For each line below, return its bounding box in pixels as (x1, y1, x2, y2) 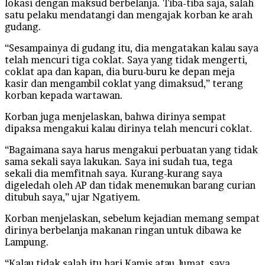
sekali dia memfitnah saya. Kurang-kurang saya (5, 167, 222, 179)
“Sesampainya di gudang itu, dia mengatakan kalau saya (5, 41, 258, 54)
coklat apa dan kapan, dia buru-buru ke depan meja (5, 65, 235, 77)
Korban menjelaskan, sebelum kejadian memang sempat (5, 212, 260, 224)
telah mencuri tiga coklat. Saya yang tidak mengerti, (5, 53, 247, 66)
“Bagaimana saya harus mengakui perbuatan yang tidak (5, 143, 258, 156)
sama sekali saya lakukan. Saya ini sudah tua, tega (5, 155, 232, 167)
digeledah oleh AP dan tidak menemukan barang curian (5, 179, 256, 191)
